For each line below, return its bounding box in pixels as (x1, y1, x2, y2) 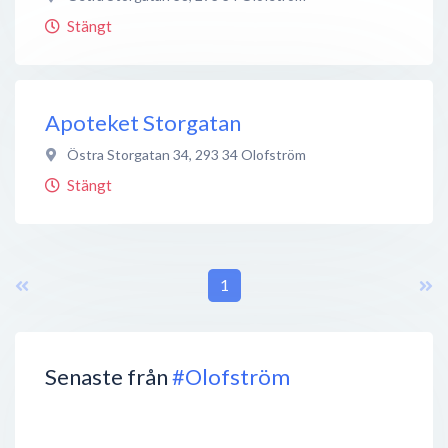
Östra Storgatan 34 (67, 145, 189, 163)
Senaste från (45, 362, 172, 390)
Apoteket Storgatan (45, 108, 241, 136)
